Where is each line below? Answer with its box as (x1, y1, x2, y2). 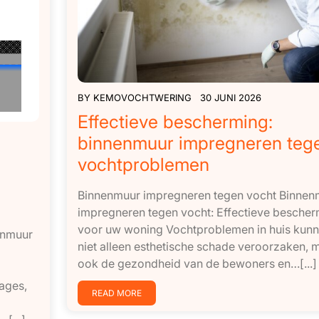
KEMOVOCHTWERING (93, 92, 192, 104)
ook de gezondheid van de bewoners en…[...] (77, 256, 317, 271)
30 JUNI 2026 (199, 92, 261, 104)
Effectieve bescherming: (77, 111, 273, 133)
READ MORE (91, 288, 142, 299)
